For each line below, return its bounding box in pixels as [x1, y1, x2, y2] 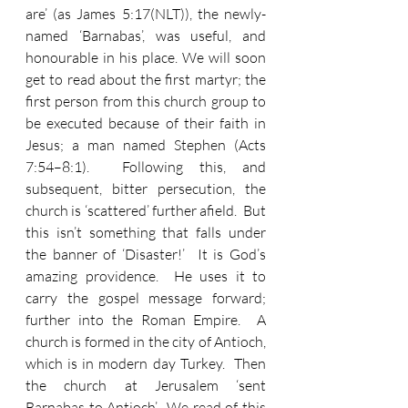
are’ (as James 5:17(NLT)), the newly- [25, 5, 266, 23]
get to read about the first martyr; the [25, 70, 266, 88]
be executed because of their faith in [25, 114, 266, 132]
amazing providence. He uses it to [25, 267, 266, 285]
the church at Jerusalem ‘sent [25, 376, 266, 394]
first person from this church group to [25, 92, 266, 110]
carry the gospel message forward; [25, 289, 266, 307]
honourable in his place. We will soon [25, 48, 266, 66]
